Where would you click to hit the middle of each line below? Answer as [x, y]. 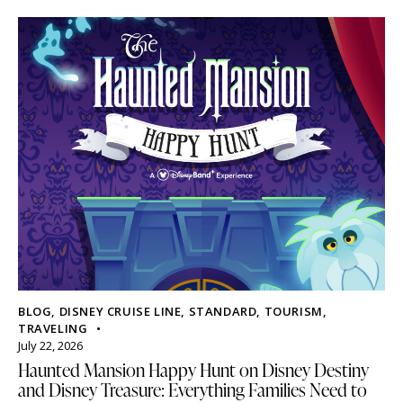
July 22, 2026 [50, 346]
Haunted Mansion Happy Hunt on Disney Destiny [193, 370]
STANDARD [223, 312]
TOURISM [293, 312]
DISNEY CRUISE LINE [120, 312]
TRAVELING [53, 329]
